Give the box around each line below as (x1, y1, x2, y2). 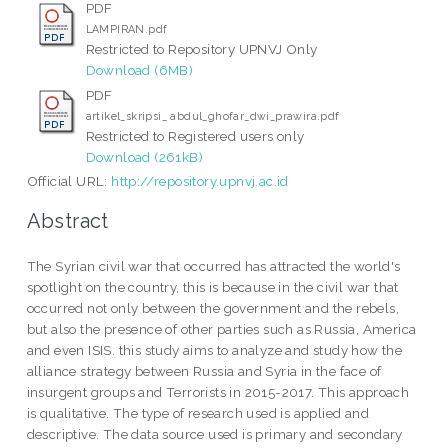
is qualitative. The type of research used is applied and (26, 404, 370, 421)
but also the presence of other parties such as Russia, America (26, 320, 417, 337)
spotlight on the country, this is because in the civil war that (26, 278, 399, 295)
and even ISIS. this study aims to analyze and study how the (26, 341, 403, 358)
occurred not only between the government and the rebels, (26, 299, 400, 316)
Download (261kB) (85, 149, 204, 166)
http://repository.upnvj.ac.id (111, 173, 289, 190)
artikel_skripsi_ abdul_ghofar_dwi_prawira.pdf (85, 110, 340, 123)
